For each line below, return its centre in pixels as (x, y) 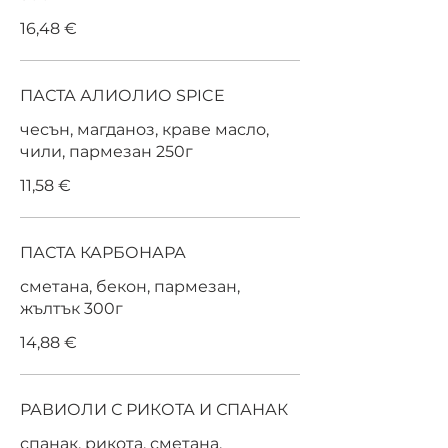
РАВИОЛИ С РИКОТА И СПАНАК (154, 409)
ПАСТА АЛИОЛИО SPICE (200, 95)
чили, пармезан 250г (106, 151)
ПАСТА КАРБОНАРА (103, 252)
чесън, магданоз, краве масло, (144, 129)
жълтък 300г (71, 308)
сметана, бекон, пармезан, (130, 286)
